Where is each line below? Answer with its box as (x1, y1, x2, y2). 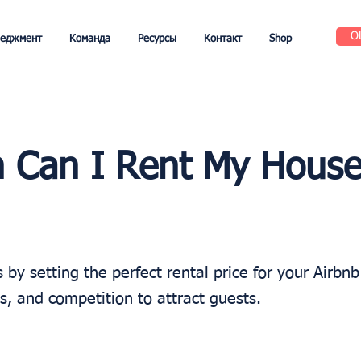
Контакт (203, 34, 242, 44)
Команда (68, 34, 110, 44)
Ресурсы (137, 34, 176, 44)
